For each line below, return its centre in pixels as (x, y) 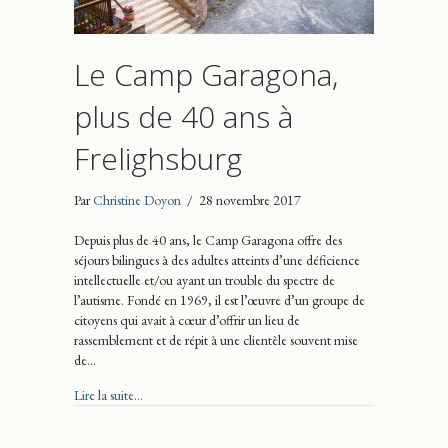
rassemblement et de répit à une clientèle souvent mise (216, 339)
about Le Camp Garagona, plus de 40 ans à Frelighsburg (291, 393)
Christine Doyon (137, 199)
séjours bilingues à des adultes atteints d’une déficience (217, 259)
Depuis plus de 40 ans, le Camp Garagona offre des (208, 239)
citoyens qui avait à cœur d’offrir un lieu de (187, 319)
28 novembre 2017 (250, 199)
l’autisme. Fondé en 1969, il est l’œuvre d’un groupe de (219, 299)
